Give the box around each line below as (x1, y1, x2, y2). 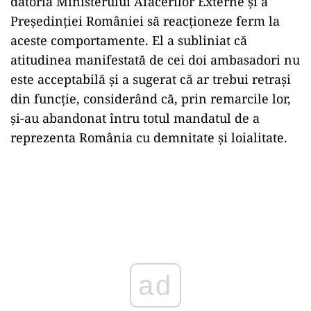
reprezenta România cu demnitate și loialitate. (10, 129, 287, 146)
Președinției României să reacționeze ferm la (10, 12, 280, 29)
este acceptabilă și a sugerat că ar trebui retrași (10, 71, 291, 87)
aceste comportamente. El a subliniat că (10, 32, 247, 49)
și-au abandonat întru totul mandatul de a (10, 110, 260, 126)
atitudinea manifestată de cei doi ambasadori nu (10, 51, 300, 68)
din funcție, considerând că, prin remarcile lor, (10, 90, 291, 107)
